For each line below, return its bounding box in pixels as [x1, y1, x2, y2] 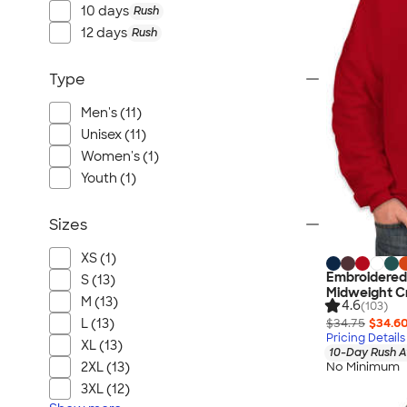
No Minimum [326, 359, 400, 375]
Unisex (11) [81, 126, 146, 143]
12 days [81, 25, 127, 41]
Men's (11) [81, 104, 142, 121]
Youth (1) [81, 170, 136, 186]
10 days [81, 3, 129, 19]
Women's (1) [81, 148, 159, 164]
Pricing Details [326, 330, 405, 345]
